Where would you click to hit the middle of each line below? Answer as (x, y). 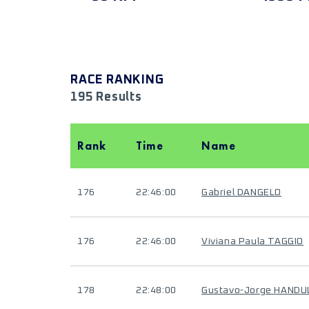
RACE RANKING (117, 80)
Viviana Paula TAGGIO (252, 241)
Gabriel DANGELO (241, 192)
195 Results (106, 97)
